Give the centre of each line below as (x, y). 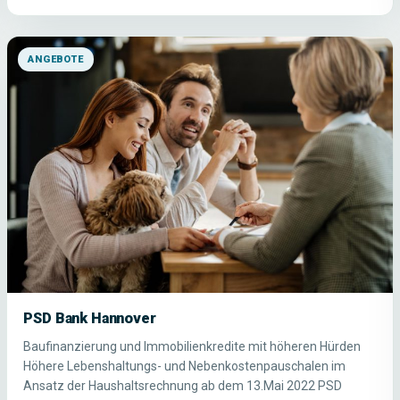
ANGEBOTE (56, 59)
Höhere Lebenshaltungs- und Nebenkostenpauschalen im (185, 367)
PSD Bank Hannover (90, 319)
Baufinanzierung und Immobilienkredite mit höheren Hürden (192, 347)
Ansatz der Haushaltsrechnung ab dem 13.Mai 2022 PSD (183, 386)
